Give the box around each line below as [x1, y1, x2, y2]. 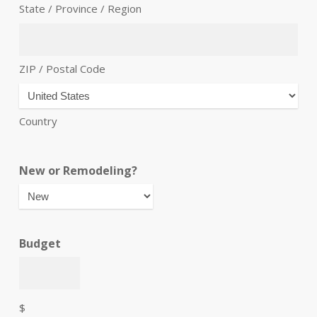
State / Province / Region [18, 1, 142, 16]
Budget [18, 236, 61, 252]
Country [18, 114, 57, 129]
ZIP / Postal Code [18, 62, 105, 76]
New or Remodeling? [18, 163, 137, 179]
